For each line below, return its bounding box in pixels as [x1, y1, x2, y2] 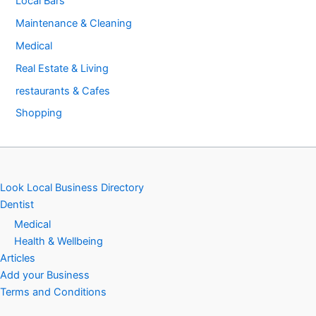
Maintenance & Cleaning [16, 16, 133, 30]
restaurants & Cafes [16, 84, 111, 97]
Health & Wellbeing [14, 234, 103, 248]
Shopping [16, 107, 63, 120]
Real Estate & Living [16, 61, 109, 75]
